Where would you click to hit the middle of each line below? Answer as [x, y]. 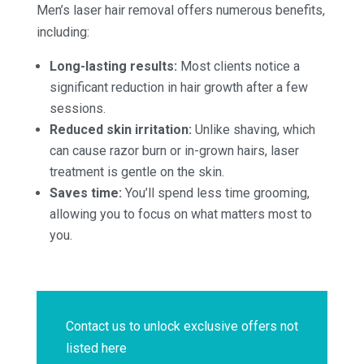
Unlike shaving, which [253, 129]
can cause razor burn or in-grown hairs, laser [174, 150]
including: [63, 32]
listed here [96, 348]
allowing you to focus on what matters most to [180, 214]
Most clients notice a [238, 66]
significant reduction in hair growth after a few [178, 87]
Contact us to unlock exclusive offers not [182, 326]
